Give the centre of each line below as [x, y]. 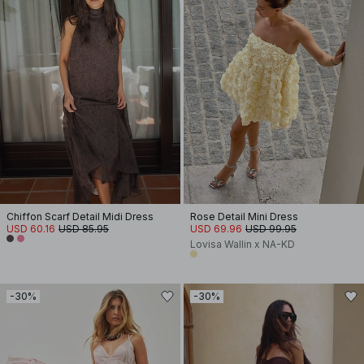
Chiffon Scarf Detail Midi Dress [80, 217]
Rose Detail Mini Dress [244, 217]
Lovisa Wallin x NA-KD [243, 244]
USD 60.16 [31, 229]
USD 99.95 [271, 229]
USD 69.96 [216, 229]
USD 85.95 [84, 229]
